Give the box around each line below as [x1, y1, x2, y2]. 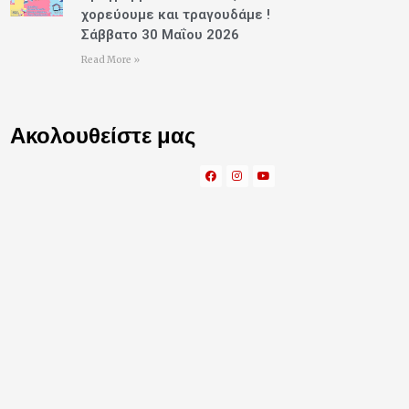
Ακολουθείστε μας [9, 121, 195, 150]
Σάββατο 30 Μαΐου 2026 [80, 26, 239, 43]
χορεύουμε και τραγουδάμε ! [80, 5, 270, 23]
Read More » [80, 53, 140, 66]
